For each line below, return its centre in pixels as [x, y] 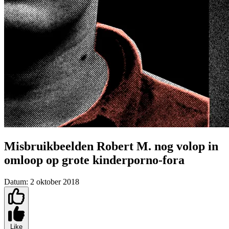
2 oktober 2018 [55, 182]
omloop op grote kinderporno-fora [94, 160]
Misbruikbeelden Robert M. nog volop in [111, 146]
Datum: [16, 182]
